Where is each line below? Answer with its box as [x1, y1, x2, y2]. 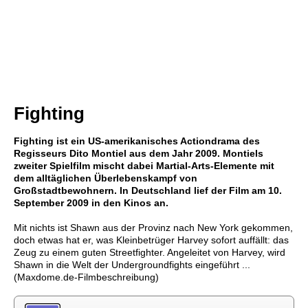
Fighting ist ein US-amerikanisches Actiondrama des [14, 135, 260, 146]
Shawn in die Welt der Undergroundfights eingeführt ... [14, 259, 250, 270]
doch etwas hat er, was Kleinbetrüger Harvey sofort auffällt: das [14, 234, 289, 245]
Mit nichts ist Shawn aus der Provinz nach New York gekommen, [14, 222, 293, 233]
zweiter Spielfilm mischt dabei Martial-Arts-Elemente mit [14, 160, 274, 171]
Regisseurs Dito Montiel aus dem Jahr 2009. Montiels [14, 148, 263, 159]
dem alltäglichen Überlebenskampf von [14, 173, 197, 184]
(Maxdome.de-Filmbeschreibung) [14, 272, 159, 283]
